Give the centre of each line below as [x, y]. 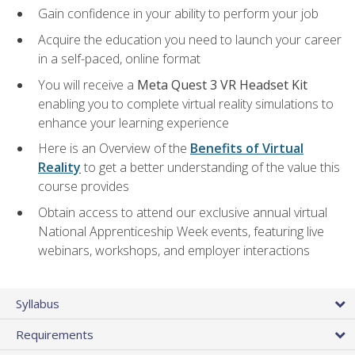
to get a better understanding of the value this [210, 168]
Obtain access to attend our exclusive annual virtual [183, 212]
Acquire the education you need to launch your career [190, 40]
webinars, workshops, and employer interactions [174, 250]
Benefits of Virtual [247, 149]
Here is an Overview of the [114, 149]
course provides [84, 187]
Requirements [55, 334]
